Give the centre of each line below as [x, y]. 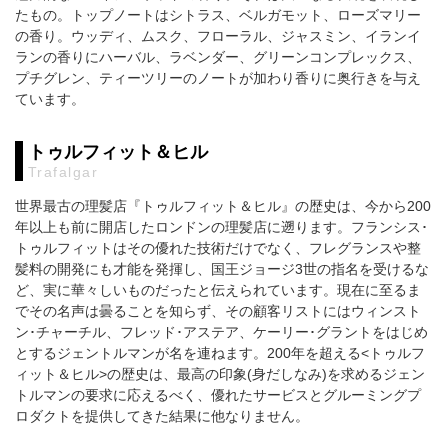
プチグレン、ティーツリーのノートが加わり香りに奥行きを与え [218, 77]
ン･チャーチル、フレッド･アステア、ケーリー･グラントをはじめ [221, 331]
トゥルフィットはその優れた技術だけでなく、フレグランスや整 [218, 247]
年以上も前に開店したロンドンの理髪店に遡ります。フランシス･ [221, 226]
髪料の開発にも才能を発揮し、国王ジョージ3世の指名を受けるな [222, 268]
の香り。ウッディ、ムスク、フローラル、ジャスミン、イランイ [218, 35]
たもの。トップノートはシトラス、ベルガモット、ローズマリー [218, 14]
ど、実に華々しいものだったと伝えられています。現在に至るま [218, 289]
